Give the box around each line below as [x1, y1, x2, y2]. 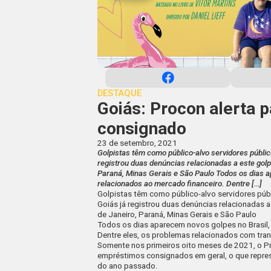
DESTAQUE [97, 88, 142, 99]
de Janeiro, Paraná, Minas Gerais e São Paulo [97, 210, 257, 220]
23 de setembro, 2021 [97, 139, 178, 148]
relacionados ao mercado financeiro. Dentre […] [97, 179, 263, 189]
